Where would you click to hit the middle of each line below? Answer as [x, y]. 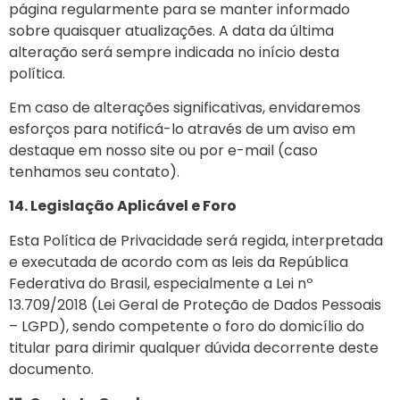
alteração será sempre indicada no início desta [174, 52]
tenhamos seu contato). [94, 171]
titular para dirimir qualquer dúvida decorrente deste [194, 347]
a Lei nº [287, 283]
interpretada [337, 240]
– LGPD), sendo [62, 326]
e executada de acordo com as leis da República [179, 262]
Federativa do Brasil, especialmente [134, 283]
